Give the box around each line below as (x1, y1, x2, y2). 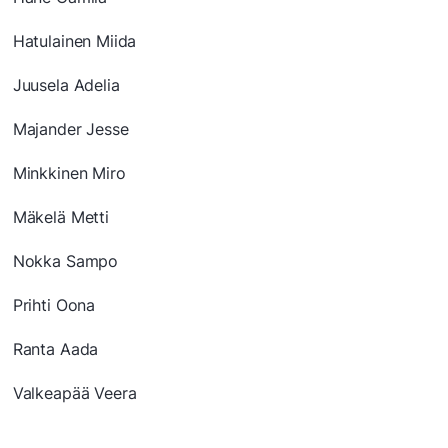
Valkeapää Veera (12, 383, 137, 404)
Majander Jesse (12, 119, 129, 140)
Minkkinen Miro (12, 163, 126, 184)
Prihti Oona (12, 295, 96, 316)
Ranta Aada (12, 339, 99, 360)
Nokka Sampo (12, 251, 119, 272)
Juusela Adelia (12, 75, 120, 96)
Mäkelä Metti (12, 207, 109, 228)
